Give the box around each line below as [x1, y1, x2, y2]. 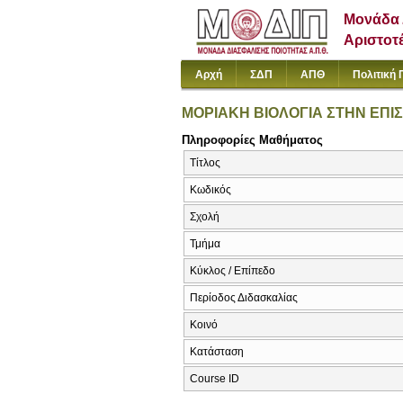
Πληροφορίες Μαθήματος [182, 132, 323, 147]
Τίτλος [190, 157, 220, 170]
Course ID [190, 372, 239, 386]
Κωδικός [190, 184, 231, 197]
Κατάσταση [190, 345, 244, 359]
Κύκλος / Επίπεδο [190, 264, 275, 278]
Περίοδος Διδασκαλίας [190, 291, 298, 305]
